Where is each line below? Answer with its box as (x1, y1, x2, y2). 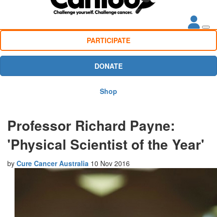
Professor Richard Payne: (7, 115, 175, 135)
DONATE (94, 61, 123, 71)
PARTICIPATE (87, 35, 130, 46)
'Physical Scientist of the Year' (7, 134, 204, 154)
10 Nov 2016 (89, 158, 130, 168)
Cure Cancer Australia (16, 158, 89, 168)
